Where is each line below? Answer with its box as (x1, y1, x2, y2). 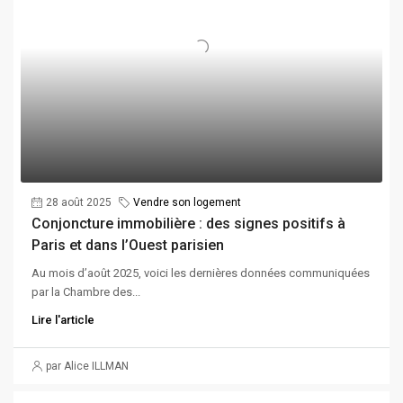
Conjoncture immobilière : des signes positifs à (31, 215, 345, 232)
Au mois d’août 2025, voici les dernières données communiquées (31, 266, 370, 280)
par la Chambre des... (31, 285, 140, 299)
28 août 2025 (46, 196, 112, 209)
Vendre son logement (133, 196, 241, 209)
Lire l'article (31, 313, 94, 327)
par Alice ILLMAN (46, 360, 129, 372)
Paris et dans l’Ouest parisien (31, 237, 224, 254)
